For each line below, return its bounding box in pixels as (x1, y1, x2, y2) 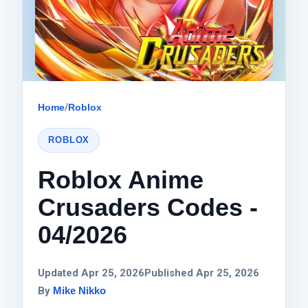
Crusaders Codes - (38, 192, 258, 221)
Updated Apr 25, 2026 (38, 266, 145, 279)
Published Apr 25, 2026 (144, 266, 260, 279)
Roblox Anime (38, 165, 204, 194)
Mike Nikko (53, 284, 107, 296)
